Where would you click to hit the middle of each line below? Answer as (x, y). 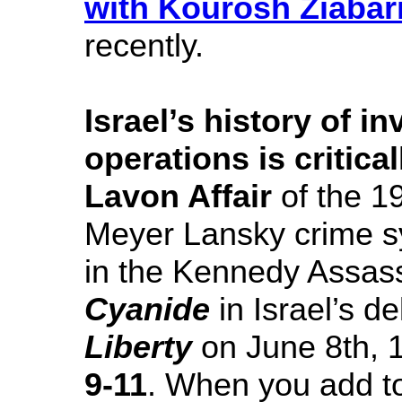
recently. (144, 45)
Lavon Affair (178, 196)
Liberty (138, 347)
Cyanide (147, 309)
